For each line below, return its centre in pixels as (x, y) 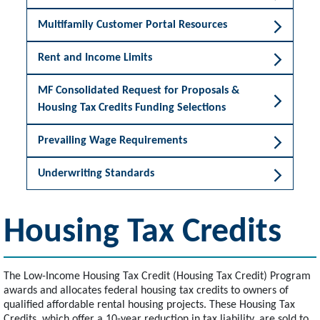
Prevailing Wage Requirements (112, 140)
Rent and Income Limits (95, 57)
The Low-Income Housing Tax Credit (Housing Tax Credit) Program (157, 276)
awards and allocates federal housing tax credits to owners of (146, 290)
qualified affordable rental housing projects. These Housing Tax (149, 305)
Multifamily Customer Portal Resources (132, 25)
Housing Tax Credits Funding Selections (132, 107)
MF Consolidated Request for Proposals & (139, 90)
